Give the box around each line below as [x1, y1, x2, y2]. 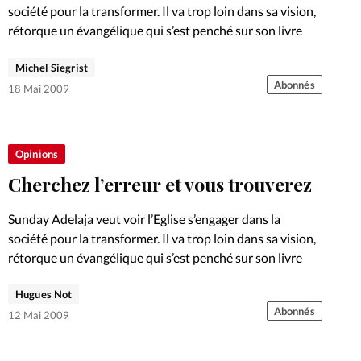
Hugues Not [15, 288, 73, 301]
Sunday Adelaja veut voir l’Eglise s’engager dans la [8, 210, 280, 226]
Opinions [15, 147, 59, 160]
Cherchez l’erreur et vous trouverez [8, 171, 312, 197]
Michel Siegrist [15, 60, 88, 74]
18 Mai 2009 [8, 81, 69, 95]
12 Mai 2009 [8, 309, 69, 322]
